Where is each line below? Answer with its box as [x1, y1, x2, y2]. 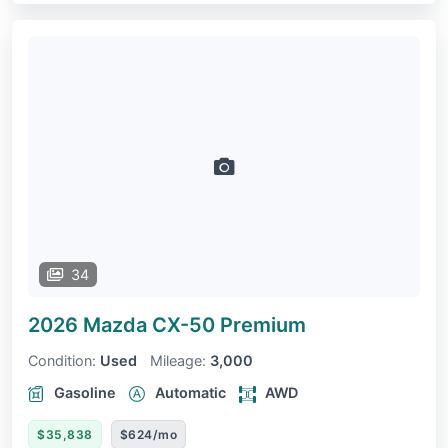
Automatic [155, 384, 226, 402]
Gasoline [54, 384, 116, 402]
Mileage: [150, 352, 206, 370]
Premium [220, 313, 306, 338]
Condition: [28, 352, 96, 370]
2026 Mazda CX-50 [28, 313, 220, 338]
